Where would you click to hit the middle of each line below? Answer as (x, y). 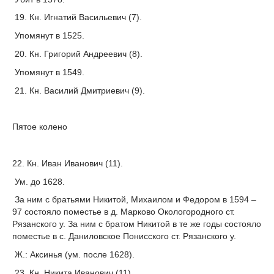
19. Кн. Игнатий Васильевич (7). (77, 17)
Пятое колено (40, 127)
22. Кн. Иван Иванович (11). (68, 163)
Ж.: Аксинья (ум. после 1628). (73, 255)
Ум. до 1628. (39, 181)
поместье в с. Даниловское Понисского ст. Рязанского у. (124, 236)
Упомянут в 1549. (48, 72)
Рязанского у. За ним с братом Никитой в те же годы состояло (137, 224)
